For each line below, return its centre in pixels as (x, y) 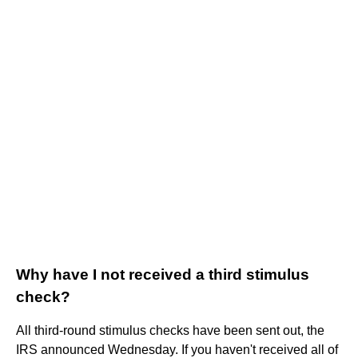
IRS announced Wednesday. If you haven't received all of (177, 349)
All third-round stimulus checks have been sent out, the (170, 330)
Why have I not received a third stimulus (163, 274)
